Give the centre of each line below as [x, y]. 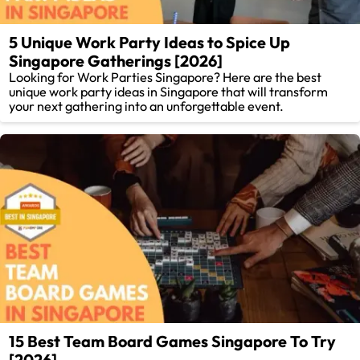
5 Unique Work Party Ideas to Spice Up [150, 42]
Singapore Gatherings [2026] [116, 60]
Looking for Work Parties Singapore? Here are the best [166, 77]
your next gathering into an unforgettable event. [147, 106]
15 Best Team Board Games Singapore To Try [173, 341]
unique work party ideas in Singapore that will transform [169, 91]
